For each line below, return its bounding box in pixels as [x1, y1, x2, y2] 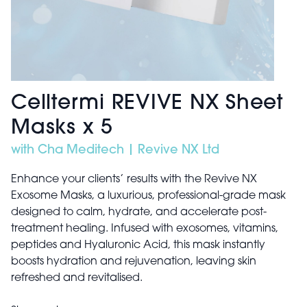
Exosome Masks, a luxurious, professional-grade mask [11, 191, 286, 202]
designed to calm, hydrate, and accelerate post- [11, 207, 267, 219]
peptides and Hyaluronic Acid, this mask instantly [11, 240, 265, 251]
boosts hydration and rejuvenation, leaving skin [11, 256, 256, 268]
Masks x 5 [11, 118, 113, 140]
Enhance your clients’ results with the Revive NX [11, 174, 257, 186]
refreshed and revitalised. [11, 273, 143, 284]
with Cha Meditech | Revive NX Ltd [11, 144, 219, 158]
